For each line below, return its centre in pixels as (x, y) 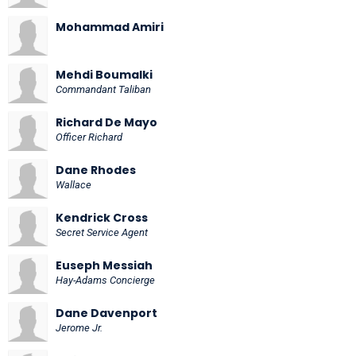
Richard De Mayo (106, 122)
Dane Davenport (106, 313)
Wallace (74, 184)
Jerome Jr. (79, 327)
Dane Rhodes (96, 170)
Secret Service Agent (102, 232)
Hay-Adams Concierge (105, 280)
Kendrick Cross (102, 217)
